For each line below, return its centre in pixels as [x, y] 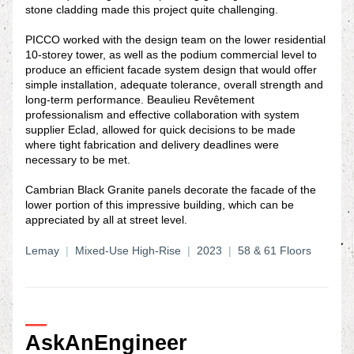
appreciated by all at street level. [106, 220]
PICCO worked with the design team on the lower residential [175, 40]
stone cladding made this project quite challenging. [152, 9]
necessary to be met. [78, 160]
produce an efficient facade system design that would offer [171, 70]
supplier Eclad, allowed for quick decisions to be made [160, 130]
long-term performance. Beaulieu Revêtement [140, 100]
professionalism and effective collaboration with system [162, 115]
